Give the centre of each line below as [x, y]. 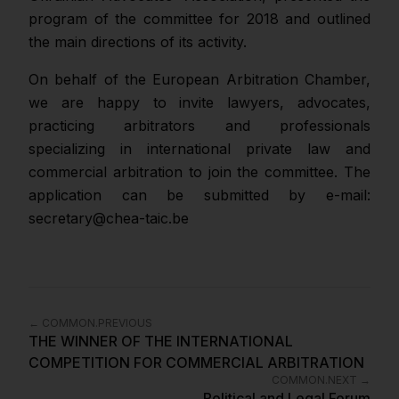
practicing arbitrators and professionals [199, 126]
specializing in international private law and [199, 149]
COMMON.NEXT [314, 380]
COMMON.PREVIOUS [97, 323]
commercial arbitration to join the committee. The [199, 172]
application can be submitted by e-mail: [199, 195]
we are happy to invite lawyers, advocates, [199, 102]
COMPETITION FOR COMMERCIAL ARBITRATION [196, 362]
